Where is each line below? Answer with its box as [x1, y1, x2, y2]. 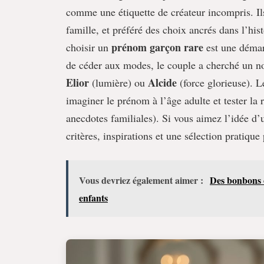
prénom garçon [111, 39, 181, 55]
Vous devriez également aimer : [79, 173, 203, 187]
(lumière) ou [89, 75, 148, 90]
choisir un [66, 40, 111, 54]
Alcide [148, 75, 177, 90]
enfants [79, 191, 108, 204]
